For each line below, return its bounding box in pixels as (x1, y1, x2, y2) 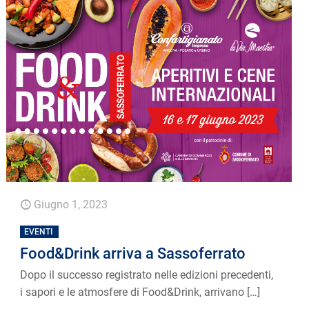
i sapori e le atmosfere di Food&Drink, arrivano (20, 286, 245, 299)
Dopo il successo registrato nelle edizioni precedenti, (20, 268, 274, 282)
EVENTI (24, 227, 53, 237)
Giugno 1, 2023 (34, 198, 108, 212)
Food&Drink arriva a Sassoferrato (20, 245, 246, 263)
